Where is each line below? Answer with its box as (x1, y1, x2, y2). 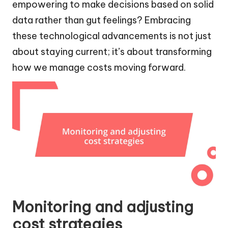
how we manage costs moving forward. (12, 61, 186, 73)
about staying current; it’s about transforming (12, 45, 212, 58)
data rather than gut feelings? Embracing (12, 14, 191, 26)
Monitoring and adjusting (12, 197, 193, 216)
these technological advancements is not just (12, 30, 211, 42)
